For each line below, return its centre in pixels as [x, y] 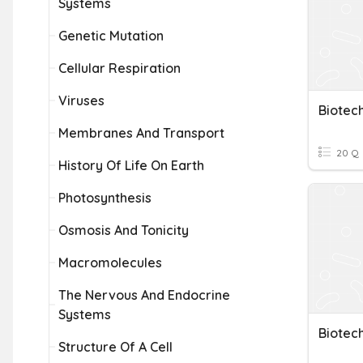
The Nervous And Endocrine [144, 295]
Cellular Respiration [120, 68]
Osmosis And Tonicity [124, 230]
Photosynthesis [105, 198]
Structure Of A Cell [115, 347]
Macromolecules [110, 263]
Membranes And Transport [141, 133]
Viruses [81, 100]
